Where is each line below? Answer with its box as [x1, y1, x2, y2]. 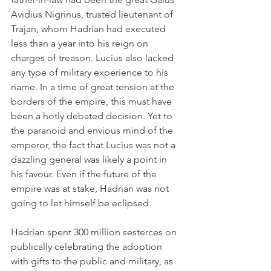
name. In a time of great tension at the [11, 80, 177, 93]
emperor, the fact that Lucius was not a [11, 139, 178, 151]
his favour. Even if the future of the [11, 168, 159, 180]
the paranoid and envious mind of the [11, 124, 175, 136]
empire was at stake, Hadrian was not [11, 182, 171, 194]
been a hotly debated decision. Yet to [11, 109, 175, 122]
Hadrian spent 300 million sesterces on [11, 226, 179, 238]
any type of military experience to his [11, 66, 171, 78]
